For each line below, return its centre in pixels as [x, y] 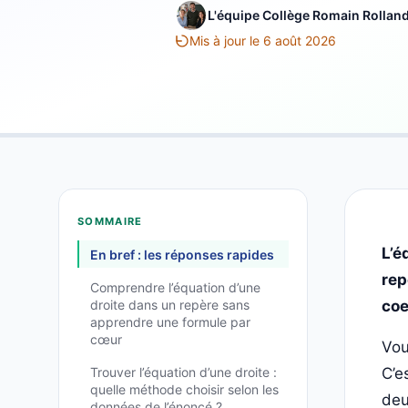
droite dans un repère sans [170, 305]
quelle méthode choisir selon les [184, 390]
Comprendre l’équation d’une [175, 288]
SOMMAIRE [110, 222]
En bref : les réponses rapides [182, 254]
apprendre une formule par [170, 322]
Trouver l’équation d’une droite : [184, 372]
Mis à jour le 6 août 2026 [263, 41]
